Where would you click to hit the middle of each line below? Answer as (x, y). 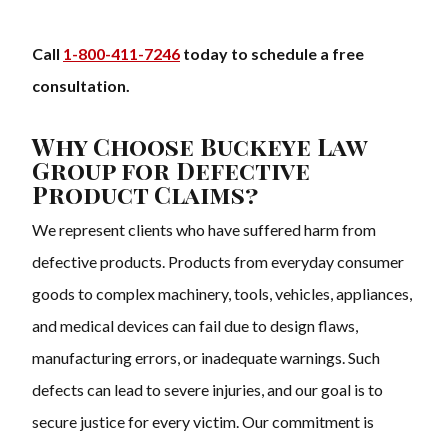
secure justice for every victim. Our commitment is (203, 422)
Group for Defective (171, 170)
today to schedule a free (272, 54)
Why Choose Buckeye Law (199, 146)
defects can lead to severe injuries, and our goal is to (207, 390)
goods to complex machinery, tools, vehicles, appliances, (222, 294)
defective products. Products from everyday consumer (218, 262)
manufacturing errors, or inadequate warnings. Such (206, 358)
